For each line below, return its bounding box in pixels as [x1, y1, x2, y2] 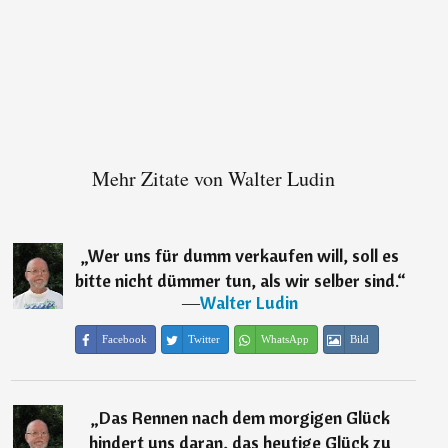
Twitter [187, 333, 220, 346]
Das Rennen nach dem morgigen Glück [98, 406, 390, 430]
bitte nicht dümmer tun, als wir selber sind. [74, 269, 397, 293]
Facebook [101, 333, 147, 346]
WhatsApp [260, 333, 309, 346]
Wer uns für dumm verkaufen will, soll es [88, 244, 400, 268]
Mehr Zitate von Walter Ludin [91, 165, 335, 193]
